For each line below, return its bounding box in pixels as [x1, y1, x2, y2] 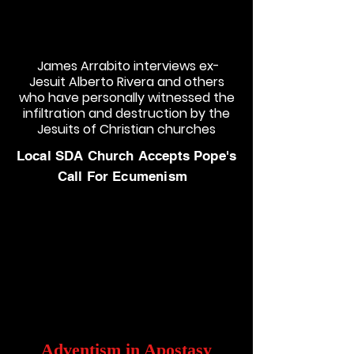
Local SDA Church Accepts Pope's [16, 148, 237, 164]
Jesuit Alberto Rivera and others [28, 73, 224, 91]
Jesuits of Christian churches [37, 120, 216, 138]
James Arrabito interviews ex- [33, 57, 220, 75]
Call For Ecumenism [57, 168, 196, 184]
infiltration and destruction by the [23, 104, 230, 122]
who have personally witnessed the [18, 88, 235, 107]
